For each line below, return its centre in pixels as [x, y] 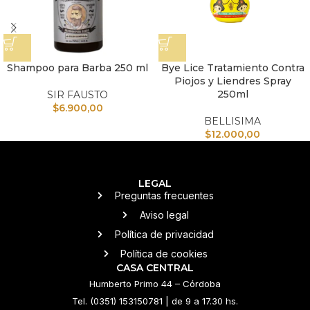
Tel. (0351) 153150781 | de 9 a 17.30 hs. [155, 301]
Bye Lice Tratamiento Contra [232, 68]
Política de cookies [164, 253]
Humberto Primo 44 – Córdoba [155, 283]
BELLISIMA [232, 121]
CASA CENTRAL [155, 267]
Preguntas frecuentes [164, 195]
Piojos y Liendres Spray [232, 81]
